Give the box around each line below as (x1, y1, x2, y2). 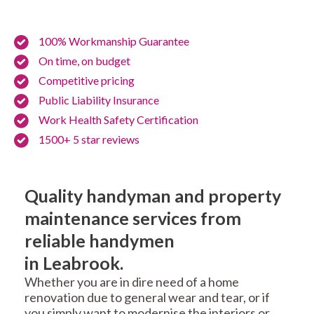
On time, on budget (39, 54, 130, 68)
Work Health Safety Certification (39, 113, 198, 127)
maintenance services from (25, 207, 241, 229)
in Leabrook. (25, 252, 123, 274)
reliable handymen (25, 230, 175, 252)
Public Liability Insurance (39, 93, 159, 107)
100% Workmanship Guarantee (39, 34, 189, 48)
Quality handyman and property (25, 185, 281, 207)
